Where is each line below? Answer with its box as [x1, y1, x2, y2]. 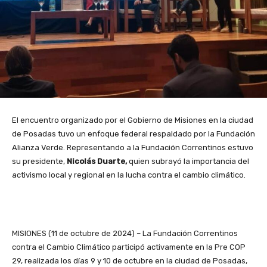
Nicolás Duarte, [65, 157, 127, 166]
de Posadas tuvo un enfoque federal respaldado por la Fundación [12, 129, 255, 139]
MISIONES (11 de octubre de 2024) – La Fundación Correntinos [12, 229, 238, 238]
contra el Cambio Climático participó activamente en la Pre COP [12, 243, 246, 252]
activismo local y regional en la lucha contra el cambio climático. [12, 170, 246, 180]
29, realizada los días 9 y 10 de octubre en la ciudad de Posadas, [12, 256, 247, 266]
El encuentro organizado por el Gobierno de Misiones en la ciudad [12, 116, 253, 125]
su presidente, [12, 157, 65, 166]
